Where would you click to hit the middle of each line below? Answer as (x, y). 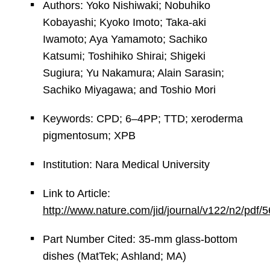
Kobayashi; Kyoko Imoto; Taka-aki (124, 22)
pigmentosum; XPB (89, 136)
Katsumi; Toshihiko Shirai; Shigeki (124, 56)
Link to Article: (76, 193)
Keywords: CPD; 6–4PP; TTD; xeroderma (143, 119)
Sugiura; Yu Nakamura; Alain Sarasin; (133, 73)
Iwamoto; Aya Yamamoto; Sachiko (125, 39)
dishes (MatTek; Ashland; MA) (114, 256)
